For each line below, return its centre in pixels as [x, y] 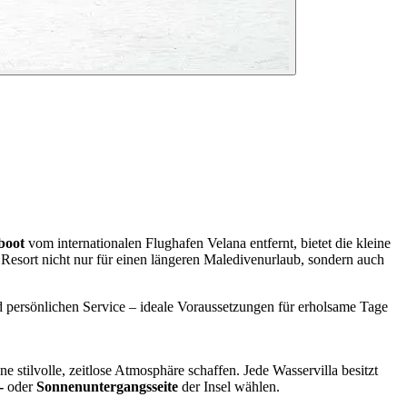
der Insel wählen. [229, 387]
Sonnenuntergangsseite [107, 387]
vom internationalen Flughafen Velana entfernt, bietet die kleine [208, 243]
